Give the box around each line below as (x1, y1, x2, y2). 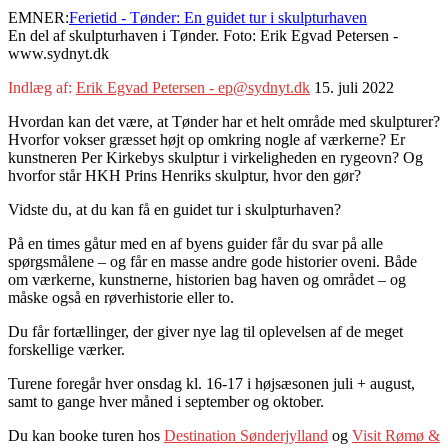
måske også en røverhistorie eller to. (8, 288, 234, 306)
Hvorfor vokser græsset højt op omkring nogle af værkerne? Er (8, 130, 405, 148)
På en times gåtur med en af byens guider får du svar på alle (8, 234, 383, 252)
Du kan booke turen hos (8, 426, 164, 444)
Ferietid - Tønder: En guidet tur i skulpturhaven (69, 8, 367, 26)
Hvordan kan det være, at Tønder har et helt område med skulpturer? (8, 112, 440, 130)
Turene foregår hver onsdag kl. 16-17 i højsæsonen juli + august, (8, 374, 415, 392)
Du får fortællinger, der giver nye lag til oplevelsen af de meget (8, 322, 403, 340)
